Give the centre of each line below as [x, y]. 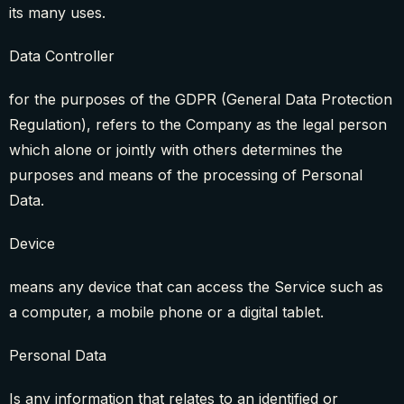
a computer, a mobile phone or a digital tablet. [166, 312]
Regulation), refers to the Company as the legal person [198, 125]
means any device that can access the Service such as [196, 287]
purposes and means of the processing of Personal [186, 175]
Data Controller [62, 56]
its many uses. [57, 13]
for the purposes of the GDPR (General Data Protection [201, 100]
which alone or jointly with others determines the [176, 150]
